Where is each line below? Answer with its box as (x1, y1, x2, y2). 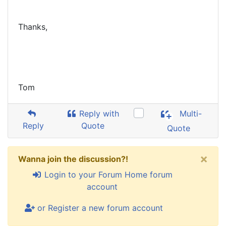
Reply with (77, 108, 120, 119)
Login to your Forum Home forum (41, 169, 173, 180)
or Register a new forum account (35, 203, 163, 213)
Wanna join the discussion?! (18, 154, 128, 164)
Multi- (177, 108, 202, 119)
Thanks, (18, 22, 47, 32)
